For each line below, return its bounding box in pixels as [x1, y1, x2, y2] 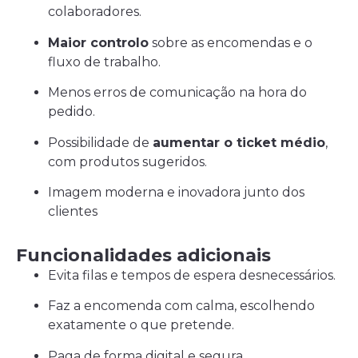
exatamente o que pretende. [48, 317, 234, 333]
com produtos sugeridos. [48, 153, 207, 169]
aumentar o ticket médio [153, 134, 325, 150]
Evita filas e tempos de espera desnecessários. [48, 267, 336, 283]
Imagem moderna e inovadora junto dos [48, 184, 304, 200]
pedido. [48, 104, 95, 120]
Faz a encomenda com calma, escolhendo [48, 298, 315, 314]
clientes [48, 203, 97, 219]
